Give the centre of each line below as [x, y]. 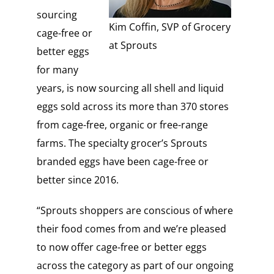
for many [57, 70]
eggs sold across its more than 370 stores [132, 107]
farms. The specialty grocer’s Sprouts [122, 143]
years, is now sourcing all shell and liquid [130, 88]
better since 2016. [77, 180]
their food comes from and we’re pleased [131, 229]
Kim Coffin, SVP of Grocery [170, 27]
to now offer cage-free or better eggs [121, 247]
